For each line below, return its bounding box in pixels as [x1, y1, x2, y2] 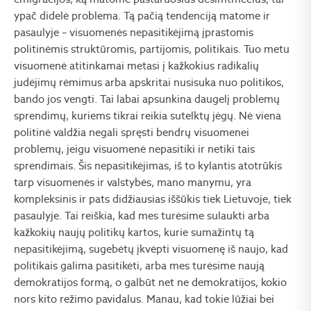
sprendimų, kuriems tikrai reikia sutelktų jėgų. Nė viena [14, 109, 281, 122]
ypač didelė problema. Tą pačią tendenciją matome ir [14, 9, 270, 22]
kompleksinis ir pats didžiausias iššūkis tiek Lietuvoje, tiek [14, 192, 292, 205]
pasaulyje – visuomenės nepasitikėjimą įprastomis [14, 26, 253, 39]
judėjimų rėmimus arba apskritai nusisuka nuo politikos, [14, 76, 284, 89]
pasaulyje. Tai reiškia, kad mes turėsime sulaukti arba [14, 209, 269, 222]
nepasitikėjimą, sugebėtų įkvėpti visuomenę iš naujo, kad [14, 242, 288, 255]
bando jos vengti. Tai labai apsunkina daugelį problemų [14, 92, 280, 106]
